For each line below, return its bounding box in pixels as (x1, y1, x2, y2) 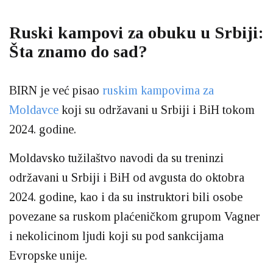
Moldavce (9, 102, 58, 116)
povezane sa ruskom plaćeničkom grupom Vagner (9, 209, 260, 223)
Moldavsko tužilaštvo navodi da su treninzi (9, 151, 224, 165)
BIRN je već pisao (9, 83, 102, 97)
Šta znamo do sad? (9, 41, 147, 61)
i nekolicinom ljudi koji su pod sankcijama (9, 229, 224, 243)
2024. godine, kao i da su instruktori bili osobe (9, 190, 243, 204)
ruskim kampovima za (102, 83, 214, 97)
